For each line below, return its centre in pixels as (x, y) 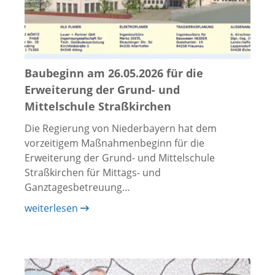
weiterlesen (52, 208)
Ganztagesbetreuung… (77, 187)
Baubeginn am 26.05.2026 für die (114, 73)
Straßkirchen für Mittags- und (93, 172)
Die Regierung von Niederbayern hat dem (121, 128)
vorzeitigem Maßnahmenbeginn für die (114, 143)
